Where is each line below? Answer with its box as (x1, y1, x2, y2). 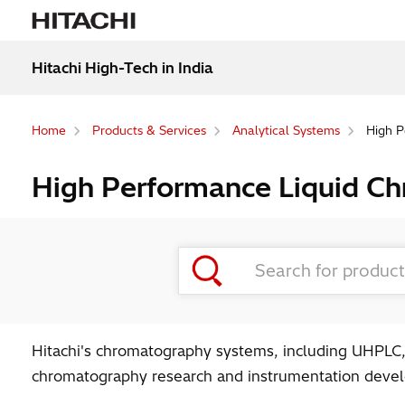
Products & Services (91, 123, 206, 137)
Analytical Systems (231, 123, 340, 137)
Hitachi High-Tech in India (31, 58, 213, 77)
